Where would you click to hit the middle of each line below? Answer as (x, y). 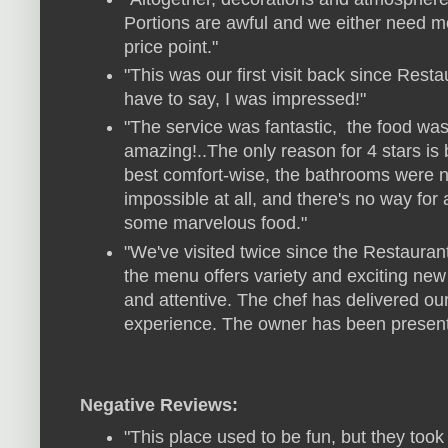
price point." (171, 46)
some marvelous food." (215, 223)
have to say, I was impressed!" (245, 98)
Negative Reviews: (159, 404)
